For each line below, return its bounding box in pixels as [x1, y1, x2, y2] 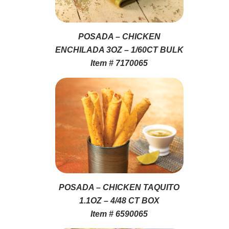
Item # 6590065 [90, 209, 148, 218]
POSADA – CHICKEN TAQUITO [59, 182, 180, 192]
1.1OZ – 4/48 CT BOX [79, 196, 159, 205]
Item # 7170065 [90, 58, 148, 67]
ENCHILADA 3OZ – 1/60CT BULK [55, 45, 184, 54]
